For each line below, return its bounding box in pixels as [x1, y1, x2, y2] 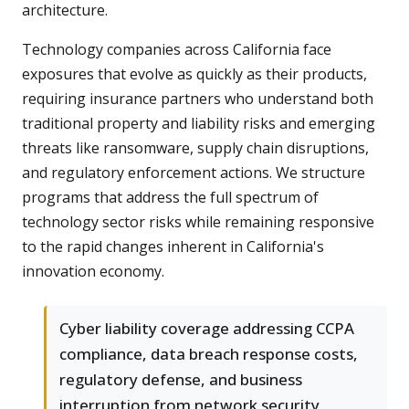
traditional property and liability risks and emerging [22, 113, 375, 134]
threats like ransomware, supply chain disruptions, [22, 138, 369, 159]
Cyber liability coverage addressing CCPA [59, 318, 354, 340]
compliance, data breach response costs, [59, 343, 358, 365]
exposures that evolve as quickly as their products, [22, 64, 367, 85]
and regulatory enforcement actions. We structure [22, 163, 365, 184]
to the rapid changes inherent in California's [22, 236, 324, 257]
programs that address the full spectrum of [22, 187, 319, 208]
